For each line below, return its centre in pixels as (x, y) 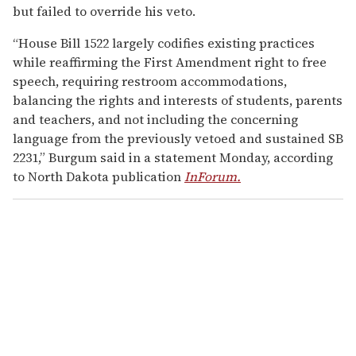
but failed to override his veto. (104, 11)
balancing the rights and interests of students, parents (178, 100)
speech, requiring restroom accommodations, (150, 81)
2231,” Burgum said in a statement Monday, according (173, 157)
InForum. (213, 176)
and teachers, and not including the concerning (155, 119)
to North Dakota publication (99, 176)
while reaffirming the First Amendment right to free (170, 62)
